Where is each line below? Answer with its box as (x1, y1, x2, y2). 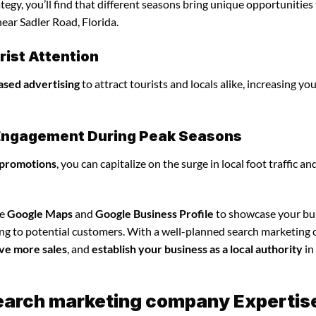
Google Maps (7, 206, 73, 220)
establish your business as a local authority (92, 241, 303, 255)
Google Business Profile (95, 206, 214, 220)
